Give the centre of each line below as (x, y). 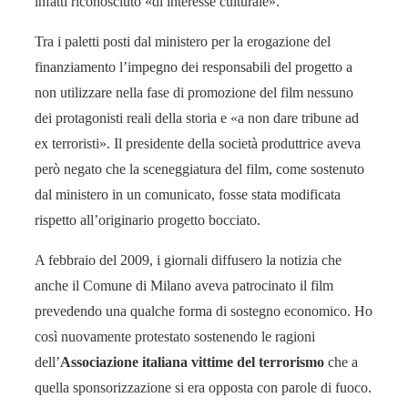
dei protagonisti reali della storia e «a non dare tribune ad (197, 117)
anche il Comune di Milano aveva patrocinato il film (184, 285)
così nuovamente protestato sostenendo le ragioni (175, 336)
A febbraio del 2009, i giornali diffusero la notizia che (188, 260)
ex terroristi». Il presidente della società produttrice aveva (198, 143)
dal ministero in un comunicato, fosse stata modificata (188, 194)
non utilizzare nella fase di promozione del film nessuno (194, 92)
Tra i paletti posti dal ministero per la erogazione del (183, 41)
